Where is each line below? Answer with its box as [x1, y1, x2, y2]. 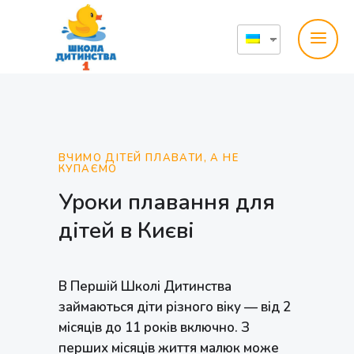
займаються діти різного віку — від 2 [58, 298, 291, 316]
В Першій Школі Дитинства [58, 277, 232, 296]
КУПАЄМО [58, 162, 118, 176]
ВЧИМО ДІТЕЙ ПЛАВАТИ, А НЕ [58, 151, 239, 165]
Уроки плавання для [58, 187, 275, 217]
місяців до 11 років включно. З [58, 318, 250, 337]
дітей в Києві [58, 216, 194, 246]
